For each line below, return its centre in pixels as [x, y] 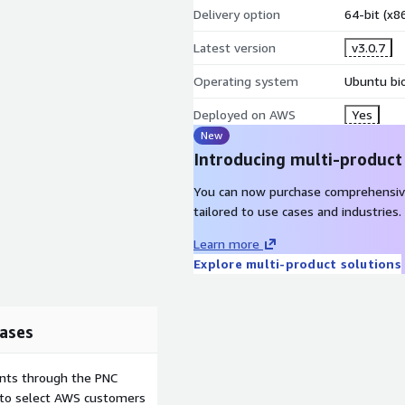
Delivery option [237, 14]
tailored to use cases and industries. [297, 211]
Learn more [226, 244]
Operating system [246, 81]
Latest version [235, 47]
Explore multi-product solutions [297, 264]
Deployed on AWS [245, 114]
